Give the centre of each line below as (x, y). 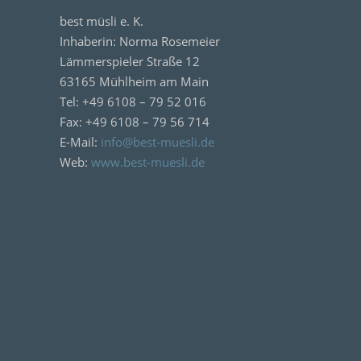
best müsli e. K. (102, 21)
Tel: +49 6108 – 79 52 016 (133, 102)
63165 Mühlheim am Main (134, 81)
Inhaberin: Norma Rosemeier (140, 41)
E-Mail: (80, 142)
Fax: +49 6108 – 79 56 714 (135, 122)
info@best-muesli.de (158, 142)
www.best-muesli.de (148, 162)
